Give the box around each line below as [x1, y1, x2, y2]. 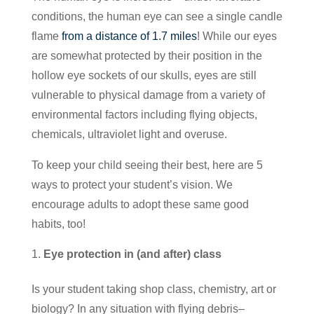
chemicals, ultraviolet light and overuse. [31, 128, 227, 140]
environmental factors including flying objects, [31, 108, 257, 121]
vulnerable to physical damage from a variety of [31, 88, 265, 101]
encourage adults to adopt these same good [31, 198, 249, 210]
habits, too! [31, 217, 86, 230]
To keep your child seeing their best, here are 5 [31, 158, 263, 171]
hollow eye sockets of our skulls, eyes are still [31, 69, 257, 81]
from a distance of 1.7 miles [61, 29, 197, 42]
